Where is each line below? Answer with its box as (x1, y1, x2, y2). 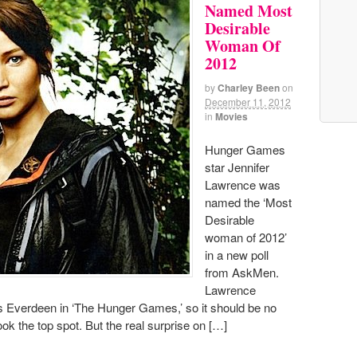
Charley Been (218, 80, 280, 95)
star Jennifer (205, 158, 269, 175)
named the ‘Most (205, 193, 292, 210)
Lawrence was (205, 175, 280, 193)
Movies (215, 108, 248, 124)
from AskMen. (205, 263, 279, 280)
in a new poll (205, 245, 269, 263)
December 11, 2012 (205, 94, 291, 108)
